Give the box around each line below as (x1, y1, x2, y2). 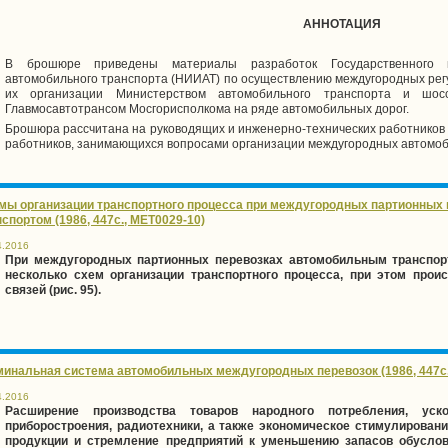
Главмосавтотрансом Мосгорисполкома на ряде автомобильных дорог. (5, 101, 409, 116)
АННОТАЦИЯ (302, 16, 381, 31)
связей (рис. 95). (5, 282, 101, 297)
